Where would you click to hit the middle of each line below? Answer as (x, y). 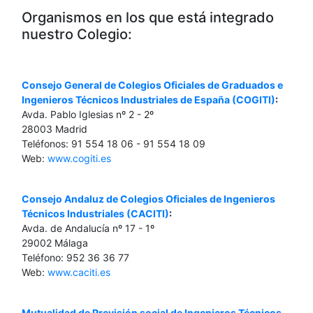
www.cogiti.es (79, 158)
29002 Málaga (55, 243)
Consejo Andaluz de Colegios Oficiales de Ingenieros (148, 199)
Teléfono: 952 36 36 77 (75, 257)
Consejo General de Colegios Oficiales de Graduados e (152, 85)
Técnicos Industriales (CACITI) (95, 213)
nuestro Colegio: (77, 34)
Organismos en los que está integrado (148, 17)
